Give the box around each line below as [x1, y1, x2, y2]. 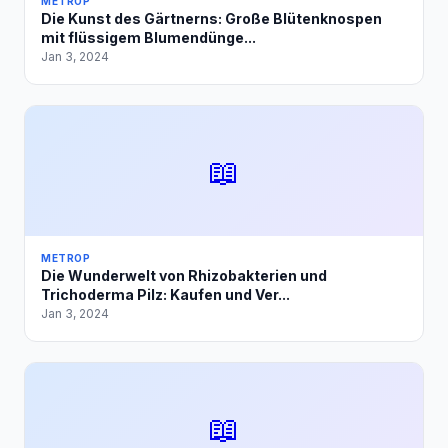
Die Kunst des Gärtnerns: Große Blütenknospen [41, 10, 382, 27]
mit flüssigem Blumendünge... [41, 29, 256, 46]
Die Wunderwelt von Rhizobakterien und [41, 267, 327, 284]
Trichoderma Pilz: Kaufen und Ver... [41, 286, 290, 303]
